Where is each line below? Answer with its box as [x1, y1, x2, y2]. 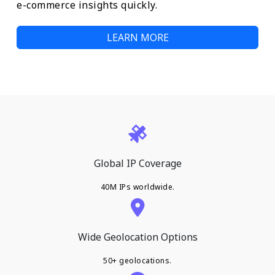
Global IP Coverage [93, 157, 182, 171]
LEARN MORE [106, 31, 169, 45]
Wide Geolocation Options [77, 230, 198, 244]
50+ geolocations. [103, 255, 172, 266]
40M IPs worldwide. [100, 182, 175, 193]
